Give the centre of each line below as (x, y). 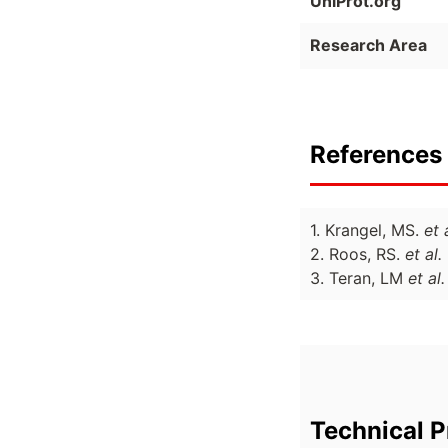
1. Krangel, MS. (367, 230)
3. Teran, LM (359, 278)
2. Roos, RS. (357, 254)
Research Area (368, 45)
